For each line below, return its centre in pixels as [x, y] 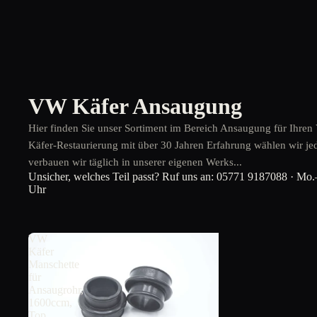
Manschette [54, 264]
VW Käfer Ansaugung [135, 106]
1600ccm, [50, 302]
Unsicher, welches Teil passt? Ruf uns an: [122, 177]
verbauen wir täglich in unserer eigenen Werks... [135, 162]
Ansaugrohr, [56, 290]
